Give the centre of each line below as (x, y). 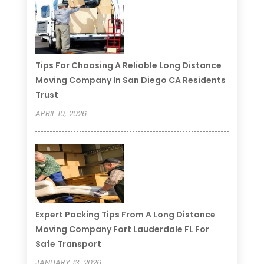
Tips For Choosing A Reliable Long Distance (128, 66)
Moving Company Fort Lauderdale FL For (122, 230)
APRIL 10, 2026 (61, 114)
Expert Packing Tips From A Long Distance (125, 215)
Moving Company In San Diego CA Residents (130, 80)
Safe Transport (68, 244)
